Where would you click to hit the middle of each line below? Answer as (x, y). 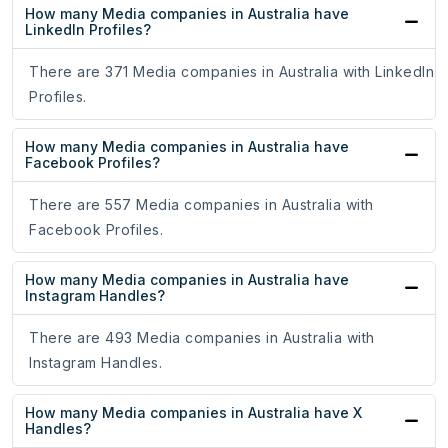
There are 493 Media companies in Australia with (202, 338)
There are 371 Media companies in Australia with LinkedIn (231, 72)
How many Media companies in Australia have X (193, 413)
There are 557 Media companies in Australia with (201, 205)
